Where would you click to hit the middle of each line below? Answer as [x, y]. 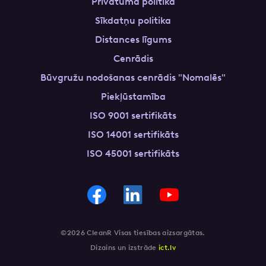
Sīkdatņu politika [133, 20]
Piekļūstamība [133, 96]
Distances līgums [133, 39]
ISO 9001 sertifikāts [133, 115]
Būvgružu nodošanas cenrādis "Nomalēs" [133, 77]
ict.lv [167, 248]
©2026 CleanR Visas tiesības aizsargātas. [133, 233]
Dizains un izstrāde [124, 248]
